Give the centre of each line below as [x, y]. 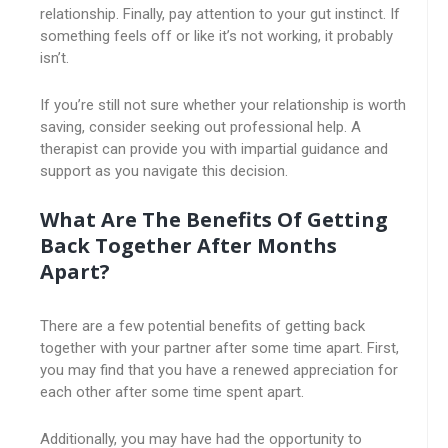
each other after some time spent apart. [172, 392]
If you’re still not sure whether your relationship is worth [223, 105]
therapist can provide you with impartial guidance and [214, 149]
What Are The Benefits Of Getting [214, 219]
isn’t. [54, 58]
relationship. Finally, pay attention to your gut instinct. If [220, 14]
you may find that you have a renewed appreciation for [219, 370]
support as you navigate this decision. [164, 171]
